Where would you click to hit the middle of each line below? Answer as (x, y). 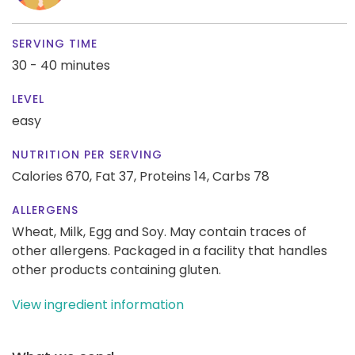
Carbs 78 (241, 176)
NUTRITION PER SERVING (87, 154)
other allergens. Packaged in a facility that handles (170, 250)
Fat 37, (116, 176)
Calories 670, (53, 176)
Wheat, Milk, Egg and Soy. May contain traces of (159, 231)
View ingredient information (98, 304)
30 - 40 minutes (61, 65)
